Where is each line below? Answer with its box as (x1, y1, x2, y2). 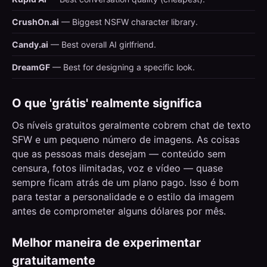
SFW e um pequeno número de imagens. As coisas (12, 133, 240, 145)
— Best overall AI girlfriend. (48, 39, 156, 49)
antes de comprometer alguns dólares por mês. (12, 205, 226, 217)
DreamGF (12, 62, 50, 72)
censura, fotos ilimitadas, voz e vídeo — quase (12, 162, 223, 174)
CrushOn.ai (12, 17, 59, 27)
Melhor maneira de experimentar (12, 235, 201, 250)
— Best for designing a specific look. (50, 62, 195, 72)
